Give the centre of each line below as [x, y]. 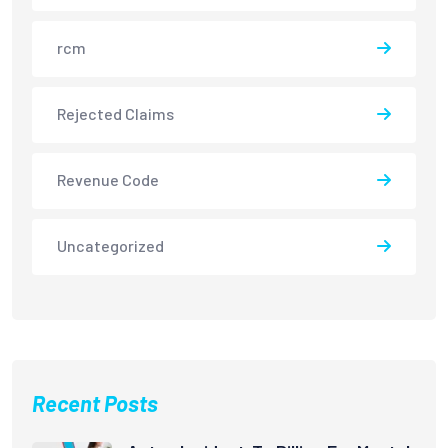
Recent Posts [95, 403]
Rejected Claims [115, 113]
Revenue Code [108, 179]
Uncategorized [110, 245]
